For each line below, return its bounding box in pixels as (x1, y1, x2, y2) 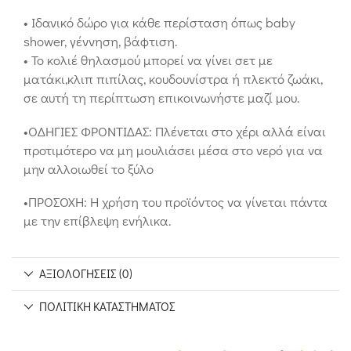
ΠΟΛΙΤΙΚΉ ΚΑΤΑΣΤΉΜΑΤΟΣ (39, 298, 176, 314)
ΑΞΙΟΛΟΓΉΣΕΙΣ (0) (39, 265, 133, 281)
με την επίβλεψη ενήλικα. (24, 212, 171, 230)
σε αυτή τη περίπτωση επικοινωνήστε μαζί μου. (24, 88, 299, 107)
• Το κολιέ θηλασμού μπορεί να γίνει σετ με (24, 50, 273, 69)
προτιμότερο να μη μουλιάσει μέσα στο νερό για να (24, 140, 323, 159)
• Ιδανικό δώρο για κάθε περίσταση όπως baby (24, 13, 295, 31)
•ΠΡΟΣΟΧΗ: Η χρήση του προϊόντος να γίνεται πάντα (24, 193, 327, 212)
